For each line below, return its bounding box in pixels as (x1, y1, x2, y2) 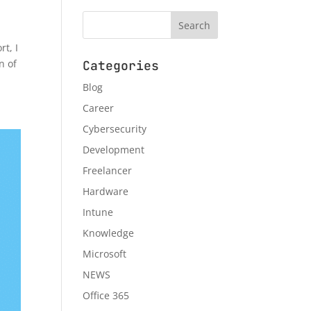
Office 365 (83, 289, 130, 303)
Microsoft (83, 247, 127, 261)
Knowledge (83, 226, 135, 240)
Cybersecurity (83, 122, 147, 136)
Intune (83, 205, 114, 219)
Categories (83, 58, 160, 74)
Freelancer (83, 164, 133, 178)
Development (83, 143, 145, 157)
